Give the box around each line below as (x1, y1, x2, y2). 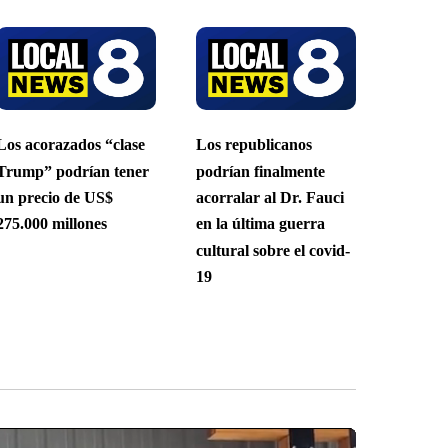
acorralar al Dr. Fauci (195, 188, 344, 206)
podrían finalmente (195, 162, 325, 180)
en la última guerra (195, 215, 325, 233)
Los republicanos (195, 136, 312, 154)
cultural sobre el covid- (195, 241, 350, 259)
